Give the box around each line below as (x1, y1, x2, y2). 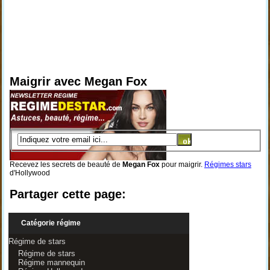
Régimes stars (204, 160, 251, 169)
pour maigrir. (159, 160, 204, 169)
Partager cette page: (9, 187, 126, 201)
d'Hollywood (9, 168, 50, 177)
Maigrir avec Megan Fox (9, 75, 147, 88)
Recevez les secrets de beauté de (9, 160, 122, 169)
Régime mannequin (17, 258, 85, 267)
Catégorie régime (20, 219, 81, 227)
